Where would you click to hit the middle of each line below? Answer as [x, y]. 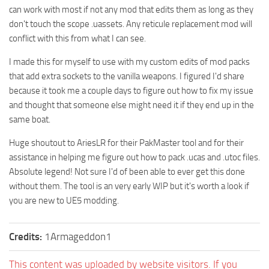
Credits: [26, 237]
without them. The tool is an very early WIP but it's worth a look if [129, 186]
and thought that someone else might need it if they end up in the [131, 105]
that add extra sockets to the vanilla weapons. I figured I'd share [127, 77]
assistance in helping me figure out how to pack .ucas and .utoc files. [134, 158]
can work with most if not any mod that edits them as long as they [131, 10]
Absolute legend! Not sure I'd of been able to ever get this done [127, 172]
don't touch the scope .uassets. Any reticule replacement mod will [131, 24]
